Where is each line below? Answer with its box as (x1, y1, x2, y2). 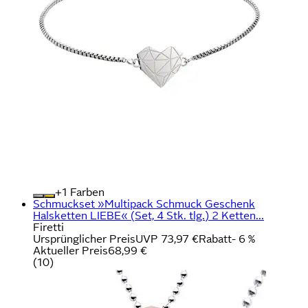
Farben (67, 186, 104, 198)
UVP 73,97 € (135, 232, 199, 245)
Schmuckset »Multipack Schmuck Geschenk (33, 197, 255, 210)
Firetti (33, 221, 64, 233)
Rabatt (199, 232, 232, 245)
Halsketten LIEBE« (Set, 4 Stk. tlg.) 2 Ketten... (33, 209, 264, 221)
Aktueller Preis (33, 244, 108, 256)
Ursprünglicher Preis (33, 232, 135, 245)
